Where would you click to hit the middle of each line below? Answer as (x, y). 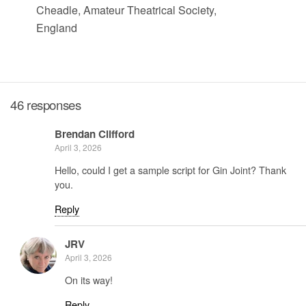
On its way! (89, 280)
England (56, 28)
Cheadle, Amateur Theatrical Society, (126, 10)
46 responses (46, 105)
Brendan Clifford (95, 134)
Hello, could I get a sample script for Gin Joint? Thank (170, 170)
